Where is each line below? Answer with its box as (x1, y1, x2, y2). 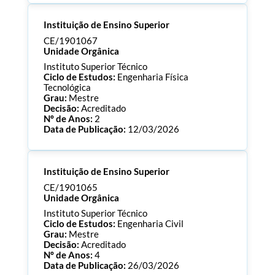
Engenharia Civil (117, 218, 184, 229)
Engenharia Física (117, 71, 188, 82)
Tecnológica (43, 82, 91, 93)
